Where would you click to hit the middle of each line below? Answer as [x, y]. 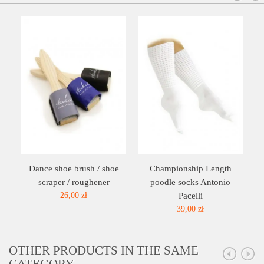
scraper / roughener [74, 182]
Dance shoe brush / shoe [74, 169]
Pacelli [190, 196]
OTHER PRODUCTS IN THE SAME [104, 250]
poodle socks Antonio [190, 182]
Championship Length [190, 169]
